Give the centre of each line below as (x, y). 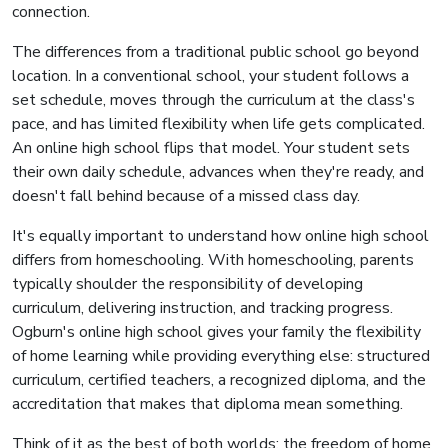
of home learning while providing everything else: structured (221, 356)
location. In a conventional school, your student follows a (210, 76)
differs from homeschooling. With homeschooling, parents (213, 260)
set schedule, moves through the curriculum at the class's (213, 100)
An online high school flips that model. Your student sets (211, 148)
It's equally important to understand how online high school (220, 236)
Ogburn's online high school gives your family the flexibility (216, 332)
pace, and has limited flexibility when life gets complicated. (218, 124)
